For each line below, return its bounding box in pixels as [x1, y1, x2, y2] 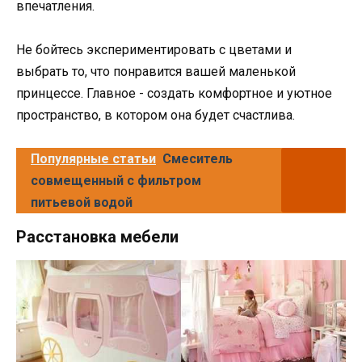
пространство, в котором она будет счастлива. [16, 107, 295, 123]
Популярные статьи [31, 151, 156, 167]
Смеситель [162, 151, 233, 167]
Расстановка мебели [16, 227, 179, 247]
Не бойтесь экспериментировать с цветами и [16, 41, 292, 57]
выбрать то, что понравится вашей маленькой [16, 63, 296, 79]
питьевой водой [31, 195, 133, 211]
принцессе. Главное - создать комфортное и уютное [16, 85, 332, 101]
